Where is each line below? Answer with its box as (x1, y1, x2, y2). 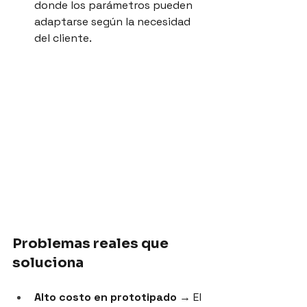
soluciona (12, 254, 84, 272)
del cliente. (34, 30, 92, 45)
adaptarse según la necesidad (34, 14, 193, 29)
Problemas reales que (12, 235, 171, 253)
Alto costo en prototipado (34, 290, 177, 305)
